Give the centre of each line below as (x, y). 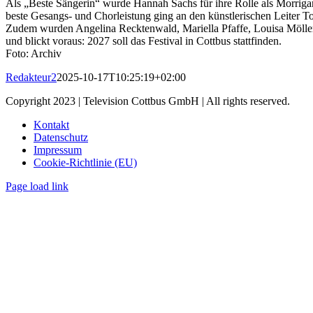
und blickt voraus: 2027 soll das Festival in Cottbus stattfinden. (144, 41)
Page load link (37, 187)
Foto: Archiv (34, 54)
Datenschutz (61, 138)
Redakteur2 (31, 78)
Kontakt (51, 125)
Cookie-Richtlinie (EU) (85, 163)
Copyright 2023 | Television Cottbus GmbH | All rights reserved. (148, 101)
